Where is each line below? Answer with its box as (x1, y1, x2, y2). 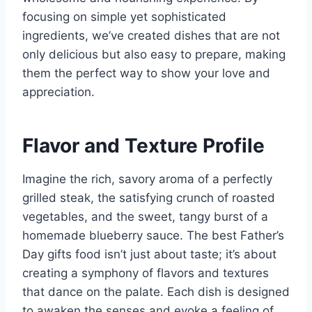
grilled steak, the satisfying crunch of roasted (22, 190, 275, 205)
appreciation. (22, 84, 95, 99)
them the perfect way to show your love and (22, 65, 270, 80)
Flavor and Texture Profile (22, 133, 265, 157)
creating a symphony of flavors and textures (22, 265, 269, 280)
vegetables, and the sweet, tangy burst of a (22, 209, 268, 224)
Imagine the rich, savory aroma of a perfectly (22, 171, 272, 186)
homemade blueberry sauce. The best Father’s (22, 228, 284, 242)
